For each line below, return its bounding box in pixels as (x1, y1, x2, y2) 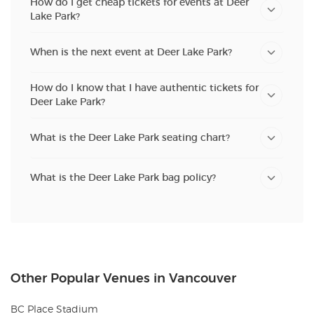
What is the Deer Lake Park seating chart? (30, 131, 230, 144)
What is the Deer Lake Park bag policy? (30, 171, 216, 184)
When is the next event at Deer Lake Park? (30, 46, 232, 58)
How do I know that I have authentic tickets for (30, 81, 259, 94)
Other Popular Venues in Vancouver (11, 272, 236, 285)
